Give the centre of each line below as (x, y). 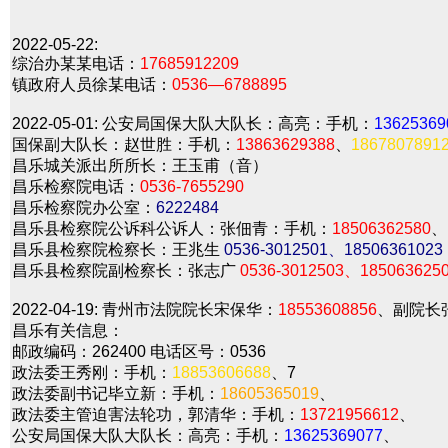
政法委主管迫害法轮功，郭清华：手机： (156, 414)
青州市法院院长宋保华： (188, 309)
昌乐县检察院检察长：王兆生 (118, 249)
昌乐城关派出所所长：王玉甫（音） (140, 165)
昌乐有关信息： (68, 330)
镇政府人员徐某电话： (92, 84)
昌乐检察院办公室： (84, 207)
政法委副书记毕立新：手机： (116, 393)
